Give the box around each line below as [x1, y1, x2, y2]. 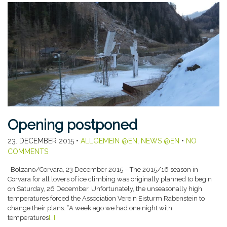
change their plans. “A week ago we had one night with [8, 204, 172, 212]
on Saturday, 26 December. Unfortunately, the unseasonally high [8, 185, 202, 193]
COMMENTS [8, 147, 48, 156]
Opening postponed [8, 117, 137, 134]
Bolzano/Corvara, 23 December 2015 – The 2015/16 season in [8, 166, 198, 174]
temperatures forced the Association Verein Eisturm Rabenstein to [8, 195, 205, 203]
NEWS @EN [141, 137, 179, 145]
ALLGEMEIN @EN [81, 137, 137, 145]
